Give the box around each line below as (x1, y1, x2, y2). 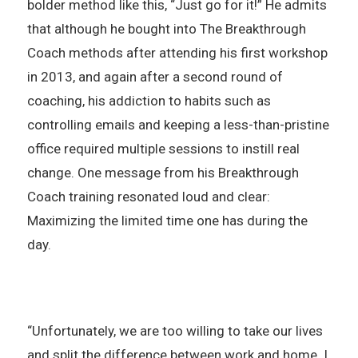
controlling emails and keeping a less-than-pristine (26, 116, 329, 133)
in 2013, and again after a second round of (26, 68, 283, 85)
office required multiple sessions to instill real (26, 140, 300, 157)
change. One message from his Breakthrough (26, 164, 299, 181)
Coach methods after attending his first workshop (26, 44, 328, 61)
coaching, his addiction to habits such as (26, 92, 271, 109)
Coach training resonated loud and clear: (26, 188, 270, 205)
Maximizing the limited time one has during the (26, 212, 308, 229)
